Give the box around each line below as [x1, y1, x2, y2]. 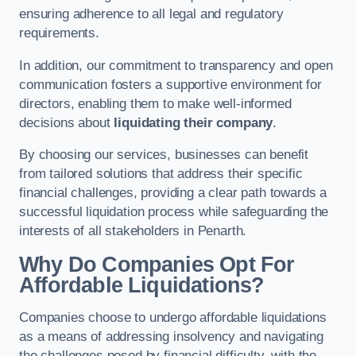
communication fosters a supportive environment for [19, 76, 322, 92]
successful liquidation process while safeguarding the [19, 204, 329, 220]
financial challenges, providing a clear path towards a [19, 185, 327, 201]
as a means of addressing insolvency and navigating [19, 329, 323, 345]
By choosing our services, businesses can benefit [19, 147, 309, 163]
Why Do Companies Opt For [19, 252, 295, 277]
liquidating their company [114, 114, 273, 130]
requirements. [19, 25, 99, 41]
